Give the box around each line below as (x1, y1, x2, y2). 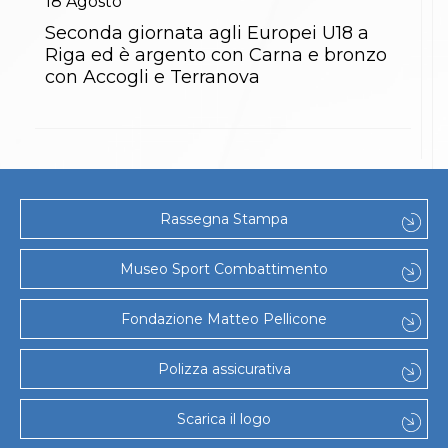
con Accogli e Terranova (45, 65, 260, 88)
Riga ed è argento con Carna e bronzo (45, 43, 387, 66)
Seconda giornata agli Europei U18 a (45, 21, 369, 44)
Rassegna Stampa (160, 210, 288, 228)
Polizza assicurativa (157, 360, 291, 378)
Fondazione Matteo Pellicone (121, 310, 327, 328)
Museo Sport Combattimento (120, 260, 328, 278)
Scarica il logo (177, 410, 271, 428)
